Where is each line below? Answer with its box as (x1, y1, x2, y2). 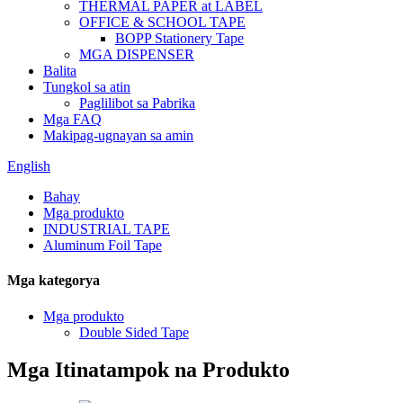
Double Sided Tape (79, 324, 189, 340)
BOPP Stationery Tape (115, 31, 244, 46)
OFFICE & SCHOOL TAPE (79, 14, 246, 30)
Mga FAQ (43, 112, 102, 127)
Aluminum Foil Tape (43, 237, 162, 253)
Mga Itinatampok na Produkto (7, 358, 290, 382)
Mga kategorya (7, 273, 100, 289)
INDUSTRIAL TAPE (43, 221, 170, 237)
